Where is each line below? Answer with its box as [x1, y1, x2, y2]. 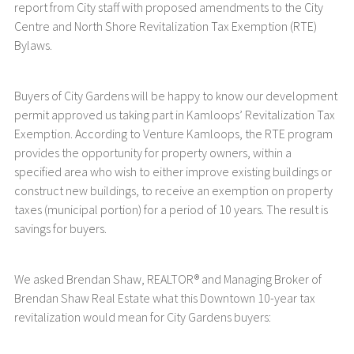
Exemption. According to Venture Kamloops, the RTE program [13, 126, 333, 141]
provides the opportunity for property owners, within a [13, 145, 292, 160]
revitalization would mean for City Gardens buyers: [13, 309, 271, 325]
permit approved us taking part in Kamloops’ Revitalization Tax [13, 107, 335, 122]
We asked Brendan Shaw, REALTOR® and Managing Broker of [13, 271, 322, 287]
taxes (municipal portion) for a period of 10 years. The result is [13, 201, 328, 217]
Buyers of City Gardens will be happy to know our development [13, 88, 337, 104]
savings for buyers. [13, 220, 107, 236]
